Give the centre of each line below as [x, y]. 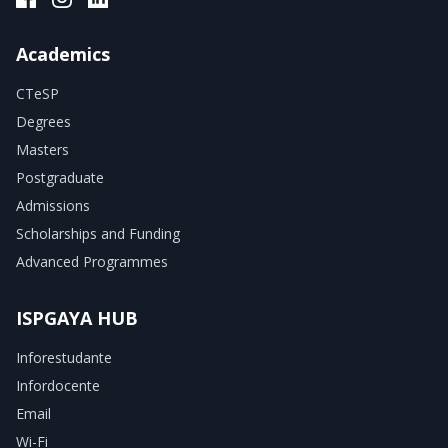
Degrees [43, 122]
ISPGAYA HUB [77, 318]
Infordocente [58, 386]
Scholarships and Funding [98, 234]
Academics [63, 54]
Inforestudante [64, 358]
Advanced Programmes [92, 262]
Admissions [53, 206]
